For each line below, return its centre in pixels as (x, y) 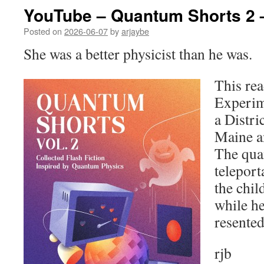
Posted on (43, 31)
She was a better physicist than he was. (138, 54)
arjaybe (135, 31)
